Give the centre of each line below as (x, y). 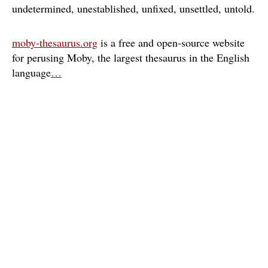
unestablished (106, 8)
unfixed (158, 8)
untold (238, 8)
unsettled (199, 8)
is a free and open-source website (171, 42)
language (31, 72)
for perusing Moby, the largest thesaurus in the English (131, 57)
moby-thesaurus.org (55, 42)
